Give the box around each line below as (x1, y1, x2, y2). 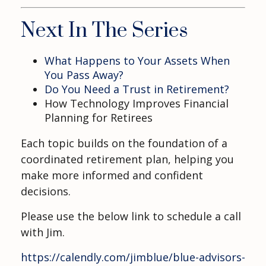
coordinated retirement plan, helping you (21, 151, 234, 166)
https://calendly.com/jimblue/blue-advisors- (21, 249, 245, 264)
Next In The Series (21, 18, 188, 43)
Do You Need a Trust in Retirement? (45, 81, 229, 96)
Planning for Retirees (45, 110, 153, 125)
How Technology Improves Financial (45, 96, 229, 110)
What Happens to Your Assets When (45, 53, 230, 68)
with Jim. (21, 224, 68, 239)
